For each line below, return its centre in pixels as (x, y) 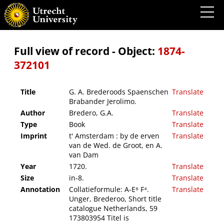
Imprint (34, 136)
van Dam (84, 155)
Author (33, 113)
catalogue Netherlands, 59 (113, 208)
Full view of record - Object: (86, 51)
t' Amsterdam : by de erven (114, 136)
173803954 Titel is (99, 218)
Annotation (40, 189)
